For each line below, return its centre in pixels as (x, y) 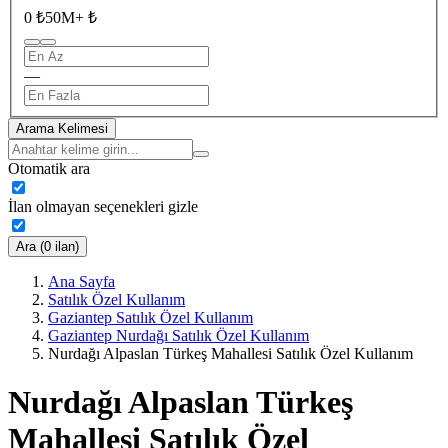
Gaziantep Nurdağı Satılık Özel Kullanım (178, 335)
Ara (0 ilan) (47, 246)
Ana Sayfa (81, 281)
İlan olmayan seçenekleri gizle (103, 206)
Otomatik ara (49, 168)
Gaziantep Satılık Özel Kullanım (150, 317)
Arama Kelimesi (62, 128)
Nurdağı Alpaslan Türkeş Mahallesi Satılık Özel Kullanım (230, 353)
